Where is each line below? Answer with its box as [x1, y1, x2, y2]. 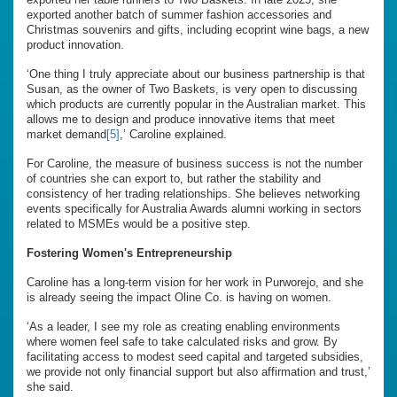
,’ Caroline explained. [120, 128, 227, 142]
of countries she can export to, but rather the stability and [27, 172, 321, 186]
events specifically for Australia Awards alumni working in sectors [27, 202, 362, 216]
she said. [27, 380, 74, 394]
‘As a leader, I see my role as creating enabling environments [27, 320, 340, 334]
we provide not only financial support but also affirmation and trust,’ [27, 365, 370, 379]
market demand [27, 128, 106, 142]
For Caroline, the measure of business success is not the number [27, 157, 362, 171]
